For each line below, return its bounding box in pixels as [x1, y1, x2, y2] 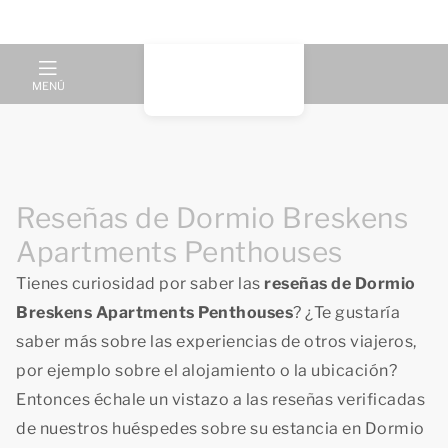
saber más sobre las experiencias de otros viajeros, [16, 332, 417, 351]
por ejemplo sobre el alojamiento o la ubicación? [16, 361, 397, 380]
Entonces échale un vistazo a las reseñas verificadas [16, 390, 425, 409]
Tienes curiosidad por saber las [16, 274, 264, 293]
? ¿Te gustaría [293, 303, 400, 322]
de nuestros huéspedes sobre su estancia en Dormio [16, 419, 425, 438]
